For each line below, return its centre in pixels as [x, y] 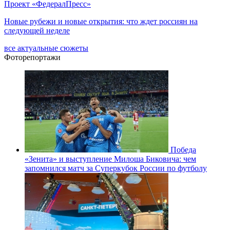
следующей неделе [37, 30]
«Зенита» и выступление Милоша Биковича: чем [110, 159]
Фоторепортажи [32, 57]
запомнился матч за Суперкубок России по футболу [116, 168]
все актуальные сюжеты [46, 48]
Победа [183, 149]
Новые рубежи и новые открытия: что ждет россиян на [101, 21]
